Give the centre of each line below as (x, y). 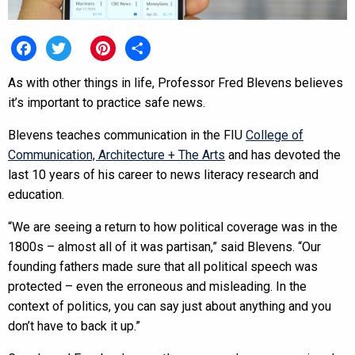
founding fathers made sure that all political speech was (163, 266)
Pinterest (116, 73)
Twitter (65, 73)
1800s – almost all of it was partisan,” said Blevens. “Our (164, 246)
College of (275, 135)
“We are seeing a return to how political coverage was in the (173, 227)
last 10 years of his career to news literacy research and (163, 174)
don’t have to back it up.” (74, 326)
